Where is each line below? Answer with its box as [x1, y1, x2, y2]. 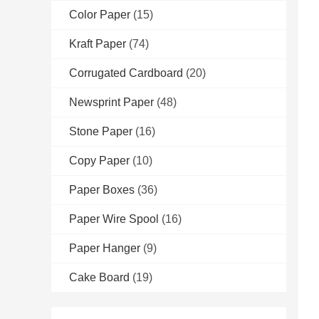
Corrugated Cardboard [69, 67, 183, 80]
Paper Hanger [69, 242, 140, 255]
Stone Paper [69, 125, 132, 138]
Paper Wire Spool [69, 213, 159, 226]
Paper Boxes [69, 184, 135, 197]
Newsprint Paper [69, 96, 154, 109]
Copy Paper [69, 155, 130, 167]
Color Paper [69, 9, 130, 21]
